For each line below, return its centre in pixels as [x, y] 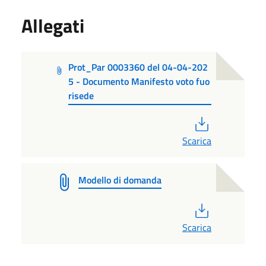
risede [81, 96]
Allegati [53, 26]
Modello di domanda [120, 180]
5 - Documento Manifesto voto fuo [139, 82]
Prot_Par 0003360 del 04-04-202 [138, 67]
